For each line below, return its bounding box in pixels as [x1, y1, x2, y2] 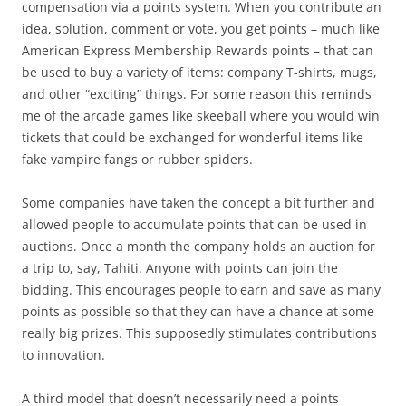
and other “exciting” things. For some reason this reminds [22, 85, 372, 102]
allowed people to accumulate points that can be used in [22, 216, 367, 233]
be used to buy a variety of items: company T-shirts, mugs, [22, 63, 377, 81]
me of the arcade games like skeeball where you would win [22, 107, 380, 124]
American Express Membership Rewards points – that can [22, 42, 373, 59]
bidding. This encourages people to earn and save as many [22, 281, 381, 298]
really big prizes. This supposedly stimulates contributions [22, 324, 377, 342]
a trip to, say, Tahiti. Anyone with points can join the [22, 259, 338, 276]
